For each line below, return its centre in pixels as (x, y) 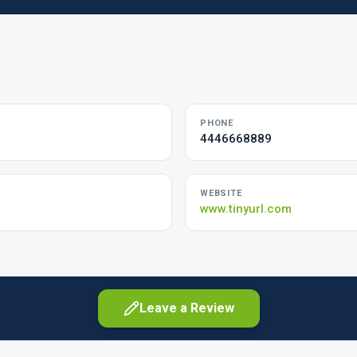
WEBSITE (221, 193)
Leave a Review (186, 308)
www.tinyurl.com (246, 209)
